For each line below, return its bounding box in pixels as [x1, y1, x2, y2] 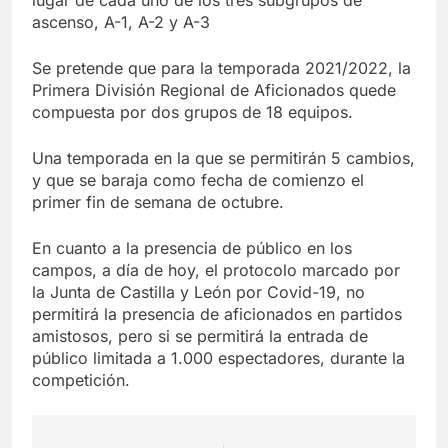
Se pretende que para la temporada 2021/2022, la [32, 57, 411, 78]
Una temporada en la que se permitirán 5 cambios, [32, 147, 415, 168]
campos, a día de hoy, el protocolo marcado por [32, 259, 400, 280]
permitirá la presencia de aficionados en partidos [32, 303, 402, 324]
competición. [32, 369, 130, 390]
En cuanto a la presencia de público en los [32, 237, 352, 258]
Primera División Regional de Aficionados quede [32, 79, 396, 100]
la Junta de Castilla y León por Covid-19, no [32, 281, 365, 302]
